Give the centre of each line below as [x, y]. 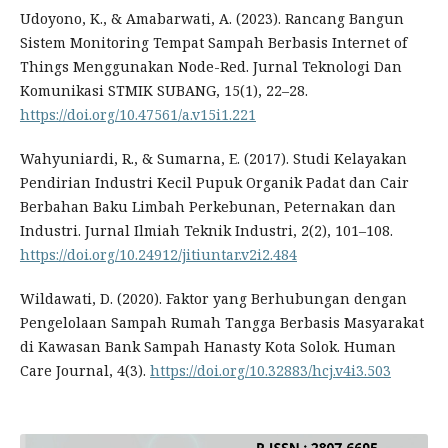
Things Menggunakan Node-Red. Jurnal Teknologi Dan [210, 67]
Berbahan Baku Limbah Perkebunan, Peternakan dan [207, 207]
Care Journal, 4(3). [84, 371]
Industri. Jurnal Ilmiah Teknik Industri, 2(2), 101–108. [206, 231]
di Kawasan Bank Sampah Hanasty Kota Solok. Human [207, 347]
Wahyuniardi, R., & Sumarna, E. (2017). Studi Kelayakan [213, 159]
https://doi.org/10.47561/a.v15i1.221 [137, 115]
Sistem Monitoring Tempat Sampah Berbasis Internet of [213, 43]
